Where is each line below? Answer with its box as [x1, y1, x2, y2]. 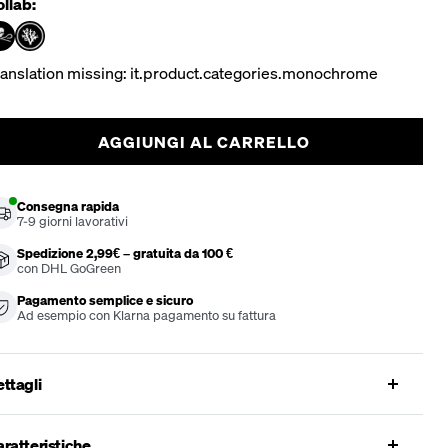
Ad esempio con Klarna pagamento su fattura [17, 305, 277, 323]
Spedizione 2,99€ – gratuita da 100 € [17, 243, 234, 261]
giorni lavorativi [36, 211, 129, 229]
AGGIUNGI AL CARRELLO [98, 131, 311, 152]
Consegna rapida [17, 196, 120, 214]
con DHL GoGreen [17, 258, 122, 276]
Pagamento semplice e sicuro [17, 290, 194, 308]
